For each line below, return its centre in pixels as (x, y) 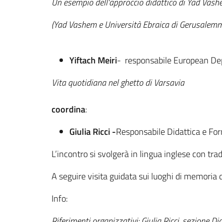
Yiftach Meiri (93, 60)
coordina (68, 109)
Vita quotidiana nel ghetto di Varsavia (118, 83)
